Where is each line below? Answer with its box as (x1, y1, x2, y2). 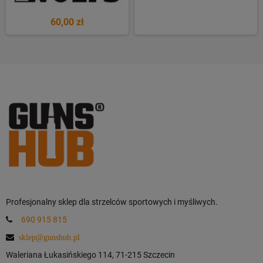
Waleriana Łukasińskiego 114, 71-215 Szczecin (6, 249, 175, 259)
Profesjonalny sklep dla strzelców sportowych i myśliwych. (6, 197, 218, 207)
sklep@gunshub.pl (19, 232, 80, 241)
